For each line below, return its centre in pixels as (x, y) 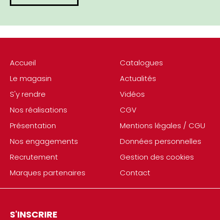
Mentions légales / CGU (163, 125)
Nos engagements (44, 141)
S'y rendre (28, 94)
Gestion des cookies (157, 157)
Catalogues (141, 63)
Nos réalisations (39, 110)
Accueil (23, 63)
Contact (135, 173)
